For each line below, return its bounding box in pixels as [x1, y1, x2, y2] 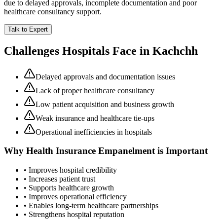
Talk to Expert [8, 25, 48, 33]
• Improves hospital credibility [24, 166, 117, 175]
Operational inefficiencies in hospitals [36, 127, 152, 136]
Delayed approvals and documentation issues [36, 72, 175, 81]
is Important [155, 146, 208, 156]
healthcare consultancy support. [4, 7, 102, 16]
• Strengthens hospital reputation [24, 210, 124, 219]
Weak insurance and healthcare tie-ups [36, 113, 154, 122]
